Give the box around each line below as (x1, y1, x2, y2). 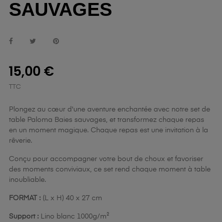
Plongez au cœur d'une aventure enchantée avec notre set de (9, 106, 210, 113)
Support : (9, 213, 39, 220)
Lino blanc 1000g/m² (39, 213, 109, 220)
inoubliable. (9, 176, 46, 183)
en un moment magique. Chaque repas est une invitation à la (9, 127, 208, 134)
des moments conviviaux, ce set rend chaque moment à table (9, 166, 211, 173)
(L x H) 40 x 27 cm (41, 195, 102, 202)
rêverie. (9, 137, 32, 144)
